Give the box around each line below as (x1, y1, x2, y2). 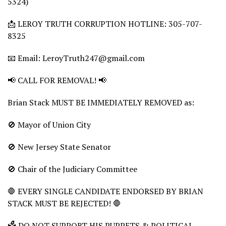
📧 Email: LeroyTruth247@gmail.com (8, 52, 145, 64)
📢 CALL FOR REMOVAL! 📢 (8, 74, 106, 86)
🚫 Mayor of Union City (8, 119, 91, 130)
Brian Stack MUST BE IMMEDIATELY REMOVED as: (8, 96, 194, 108)
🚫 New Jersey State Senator (8, 141, 111, 152)
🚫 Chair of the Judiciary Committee (8, 163, 137, 175)
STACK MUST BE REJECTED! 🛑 (8, 197, 121, 209)
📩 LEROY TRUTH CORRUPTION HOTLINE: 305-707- (8, 18, 202, 29)
